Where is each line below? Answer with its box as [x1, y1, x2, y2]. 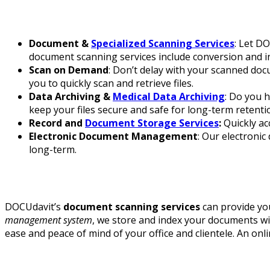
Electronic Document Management [29, 130, 198, 143]
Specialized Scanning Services [91, 37, 234, 51]
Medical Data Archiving [113, 90, 225, 104]
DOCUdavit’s [5, 199, 63, 213]
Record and [29, 116, 85, 130]
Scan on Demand [29, 63, 108, 77]
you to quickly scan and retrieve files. [29, 77, 193, 90]
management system [5, 213, 92, 227]
